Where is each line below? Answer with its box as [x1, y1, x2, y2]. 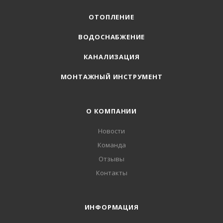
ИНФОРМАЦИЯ [84, 203, 139, 212]
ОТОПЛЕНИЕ [89, 12, 134, 21]
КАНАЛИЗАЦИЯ [83, 52, 140, 61]
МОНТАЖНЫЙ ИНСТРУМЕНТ [60, 72, 163, 81]
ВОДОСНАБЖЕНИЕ [78, 32, 145, 41]
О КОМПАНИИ [86, 107, 137, 115]
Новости [98, 126, 125, 135]
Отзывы [99, 154, 124, 163]
